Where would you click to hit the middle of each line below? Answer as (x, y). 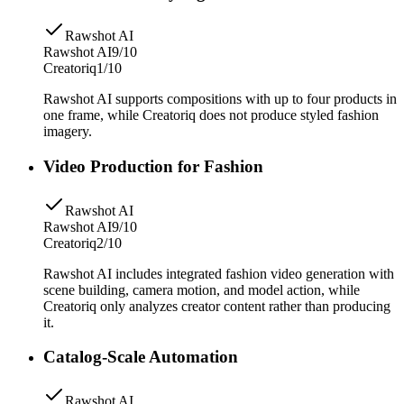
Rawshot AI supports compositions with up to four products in (220, 99)
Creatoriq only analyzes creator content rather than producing (217, 306)
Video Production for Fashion (153, 166)
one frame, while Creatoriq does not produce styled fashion (211, 115)
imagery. (68, 132)
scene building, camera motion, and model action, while (202, 289)
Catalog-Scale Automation (141, 357)
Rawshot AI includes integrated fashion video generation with (219, 273)
